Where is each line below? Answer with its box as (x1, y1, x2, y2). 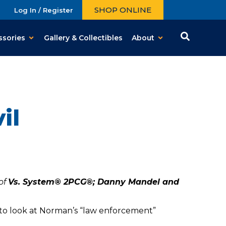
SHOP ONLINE (94, 5, 151, 15)
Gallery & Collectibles (44, 33, 123, 42)
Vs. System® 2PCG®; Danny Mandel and (8, 177, 179, 187)
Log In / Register (14, 6, 73, 14)
